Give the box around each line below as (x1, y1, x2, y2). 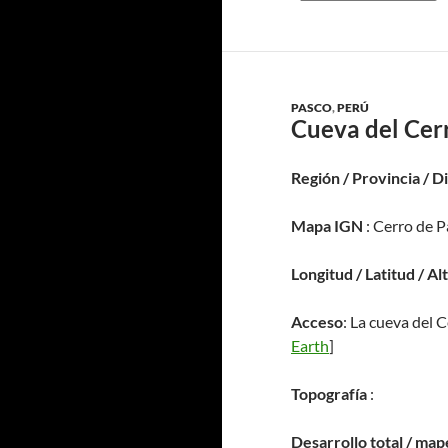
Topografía (291, 384, 367, 403)
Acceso (291, 312, 343, 331)
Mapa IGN (291, 216, 363, 235)
